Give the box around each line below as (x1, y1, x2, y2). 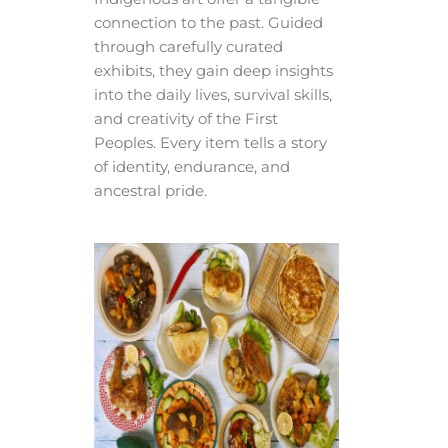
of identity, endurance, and (94, 157, 290, 177)
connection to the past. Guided (94, 13, 323, 33)
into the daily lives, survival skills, (94, 85, 332, 105)
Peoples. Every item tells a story (94, 133, 327, 153)
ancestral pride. (94, 181, 207, 201)
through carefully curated (94, 37, 283, 57)
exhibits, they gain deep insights (94, 61, 333, 81)
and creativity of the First (94, 109, 278, 129)
